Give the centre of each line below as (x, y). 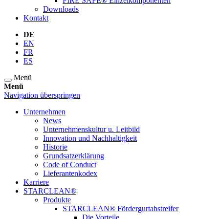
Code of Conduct (70, 164)
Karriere (36, 182)
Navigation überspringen (42, 95)
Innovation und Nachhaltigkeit (90, 138)
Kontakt (36, 18)
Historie (55, 147)
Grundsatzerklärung (74, 156)
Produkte (57, 200)
